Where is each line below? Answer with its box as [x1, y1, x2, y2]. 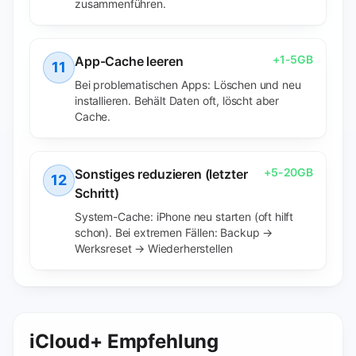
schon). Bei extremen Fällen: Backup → [75, 226, 273, 239]
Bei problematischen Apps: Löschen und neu [75, 78, 301, 91]
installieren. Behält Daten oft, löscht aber [75, 94, 280, 107]
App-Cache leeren [75, 53, 184, 69]
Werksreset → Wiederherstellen [75, 242, 233, 255]
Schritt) [75, 185, 119, 201]
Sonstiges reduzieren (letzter [75, 166, 248, 182]
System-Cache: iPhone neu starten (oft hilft [75, 210, 294, 223]
